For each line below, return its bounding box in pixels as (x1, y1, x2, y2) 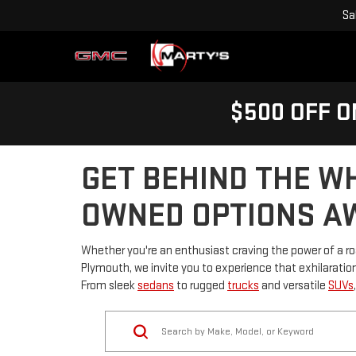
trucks (227, 278, 259, 293)
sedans (137, 278, 174, 293)
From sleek (81, 278, 137, 293)
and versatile (259, 278, 328, 293)
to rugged (174, 278, 227, 293)
